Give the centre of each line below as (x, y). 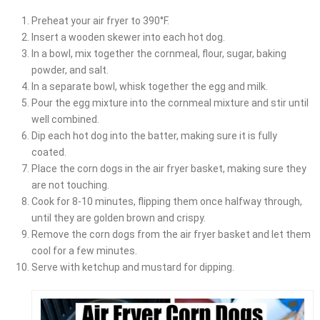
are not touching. (70, 185)
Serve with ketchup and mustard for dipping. (132, 267)
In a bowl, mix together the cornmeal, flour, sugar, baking (159, 53)
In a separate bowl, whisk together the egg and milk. (149, 86)
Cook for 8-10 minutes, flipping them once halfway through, (166, 201)
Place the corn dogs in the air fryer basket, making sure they (169, 168)
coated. (49, 152)
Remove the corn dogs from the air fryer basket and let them (171, 234)
